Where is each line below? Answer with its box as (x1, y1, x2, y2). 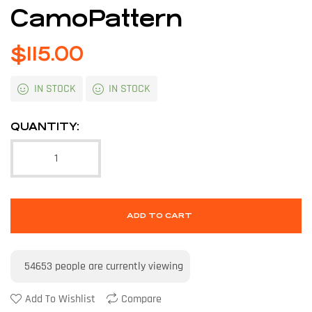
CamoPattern (10, 6, 182, 32)
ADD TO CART (127, 210, 192, 220)
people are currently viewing (52, 258, 183, 274)
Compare (121, 291, 162, 306)
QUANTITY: (10, 120, 79, 132)
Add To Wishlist (25, 291, 95, 306)
